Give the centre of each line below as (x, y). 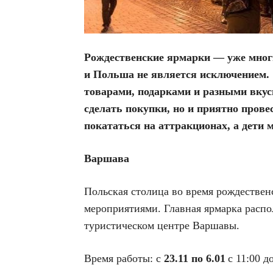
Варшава (107, 158)
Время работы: (120, 258)
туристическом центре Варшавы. (162, 225)
